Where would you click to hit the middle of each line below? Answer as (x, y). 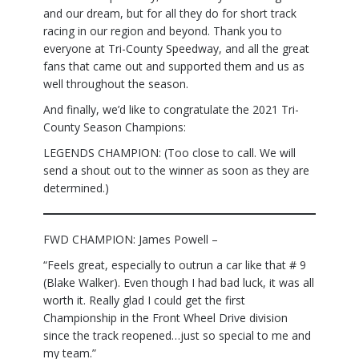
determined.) (76, 188)
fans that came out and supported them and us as (174, 67)
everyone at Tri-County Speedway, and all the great (176, 49)
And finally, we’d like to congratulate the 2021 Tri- (171, 110)
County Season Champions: (115, 127)
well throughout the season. (116, 84)
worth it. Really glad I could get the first (144, 301)
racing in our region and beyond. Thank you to (163, 31)
